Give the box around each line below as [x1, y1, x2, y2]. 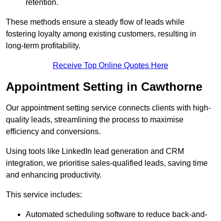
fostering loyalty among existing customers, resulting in [6, 30, 196, 38]
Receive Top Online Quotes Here [53, 61, 168, 70]
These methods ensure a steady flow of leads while [6, 18, 184, 27]
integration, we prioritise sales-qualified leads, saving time [6, 159, 208, 168]
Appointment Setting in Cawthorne [6, 80, 202, 94]
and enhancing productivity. [6, 171, 102, 180]
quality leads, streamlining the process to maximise [6, 115, 184, 124]
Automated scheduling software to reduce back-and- [26, 210, 207, 219]
